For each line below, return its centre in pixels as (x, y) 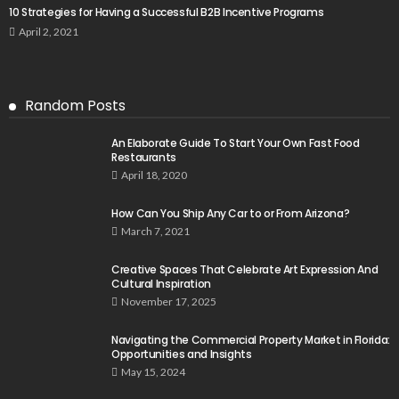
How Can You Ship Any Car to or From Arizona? (231, 214)
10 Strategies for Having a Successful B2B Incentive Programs (168, 12)
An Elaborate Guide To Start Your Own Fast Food (236, 143)
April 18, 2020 (154, 175)
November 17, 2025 (169, 302)
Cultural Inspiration (161, 284)
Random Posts (75, 106)
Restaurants (144, 158)
